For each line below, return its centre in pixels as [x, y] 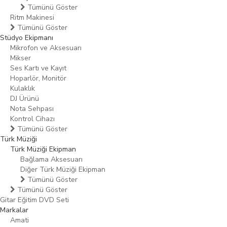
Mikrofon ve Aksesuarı [46, 48]
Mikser [21, 58]
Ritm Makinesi [32, 17]
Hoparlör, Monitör [38, 78]
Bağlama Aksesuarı [51, 159]
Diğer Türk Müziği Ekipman [63, 169]
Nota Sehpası [32, 109]
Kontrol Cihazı [32, 119]
